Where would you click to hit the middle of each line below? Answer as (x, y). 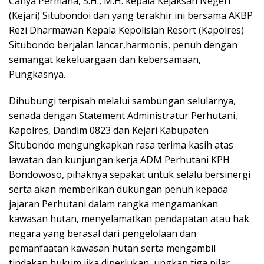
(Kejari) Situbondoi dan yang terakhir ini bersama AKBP (131, 16)
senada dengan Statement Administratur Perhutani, (123, 116)
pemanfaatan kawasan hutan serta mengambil (112, 248)
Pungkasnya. (37, 75)
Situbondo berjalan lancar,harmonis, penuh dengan (123, 45)
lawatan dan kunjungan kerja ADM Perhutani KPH (119, 160)
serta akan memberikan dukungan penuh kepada (118, 189)
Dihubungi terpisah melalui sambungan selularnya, (122, 101)
